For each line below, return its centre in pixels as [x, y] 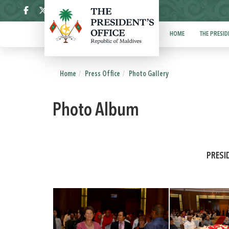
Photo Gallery [149, 74]
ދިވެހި [120, 11]
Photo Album [96, 111]
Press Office [102, 74]
